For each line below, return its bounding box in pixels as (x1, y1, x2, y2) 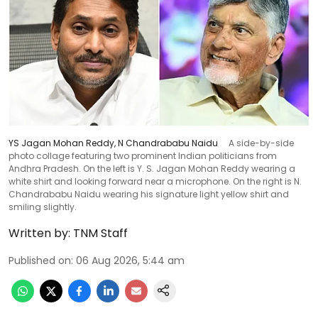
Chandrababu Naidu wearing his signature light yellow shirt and (9, 187, 289, 200)
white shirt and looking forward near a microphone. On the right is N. (9, 175, 302, 187)
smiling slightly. (9, 200, 77, 213)
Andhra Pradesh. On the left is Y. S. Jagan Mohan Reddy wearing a (9, 162, 295, 175)
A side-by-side (229, 136, 294, 149)
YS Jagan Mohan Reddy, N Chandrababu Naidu (9, 136, 220, 149)
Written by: (9, 224, 70, 241)
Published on (9, 253, 71, 268)
